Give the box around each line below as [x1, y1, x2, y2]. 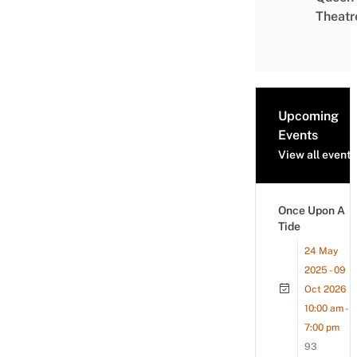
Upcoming [278, 108, 339, 124]
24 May [304, 245, 338, 257]
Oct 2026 [304, 284, 346, 295]
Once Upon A [278, 204, 345, 217]
